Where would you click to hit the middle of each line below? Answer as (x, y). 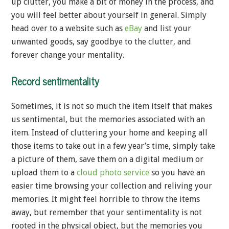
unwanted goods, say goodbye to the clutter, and (101, 42)
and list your (167, 29)
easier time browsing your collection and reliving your (112, 186)
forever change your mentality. (68, 55)
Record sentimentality (55, 81)
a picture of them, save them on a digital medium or (107, 159)
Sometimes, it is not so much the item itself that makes (112, 106)
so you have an (177, 173)
